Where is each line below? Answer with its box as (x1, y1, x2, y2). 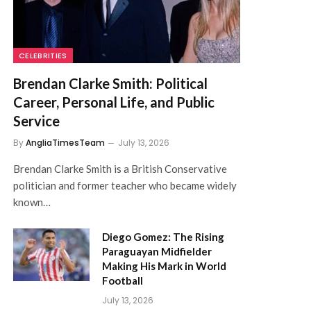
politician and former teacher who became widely (13, 178, 237, 192)
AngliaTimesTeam (26, 136, 105, 149)
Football (102, 274, 143, 287)
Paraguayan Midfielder (102, 244, 212, 258)
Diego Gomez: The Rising (102, 230, 224, 243)
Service (13, 112, 60, 129)
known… (13, 195, 51, 208)
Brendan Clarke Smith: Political (13, 74, 208, 92)
